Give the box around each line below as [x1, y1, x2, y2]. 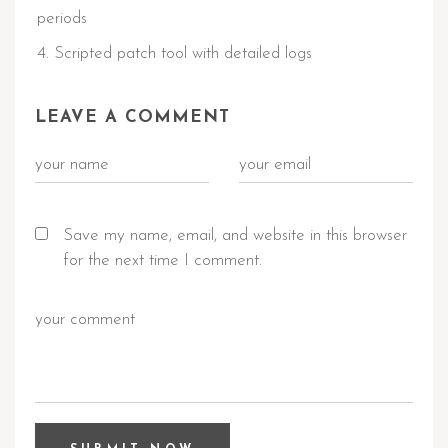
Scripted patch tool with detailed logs [54, 45, 312, 62]
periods [37, 10, 87, 27]
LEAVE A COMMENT [35, 109, 230, 126]
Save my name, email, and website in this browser [63, 227, 407, 244]
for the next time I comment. [63, 252, 262, 269]
